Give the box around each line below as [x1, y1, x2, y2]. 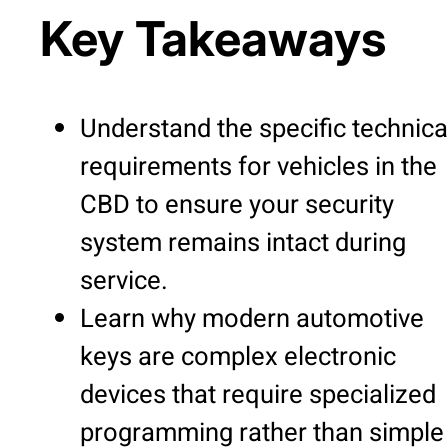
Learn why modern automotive [80, 300, 424, 339]
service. [80, 262, 168, 301]
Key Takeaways [40, 9, 386, 69]
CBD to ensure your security [80, 186, 394, 225]
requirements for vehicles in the [80, 148, 437, 187]
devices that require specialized [80, 376, 436, 415]
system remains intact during [80, 224, 406, 263]
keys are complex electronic [80, 338, 396, 377]
